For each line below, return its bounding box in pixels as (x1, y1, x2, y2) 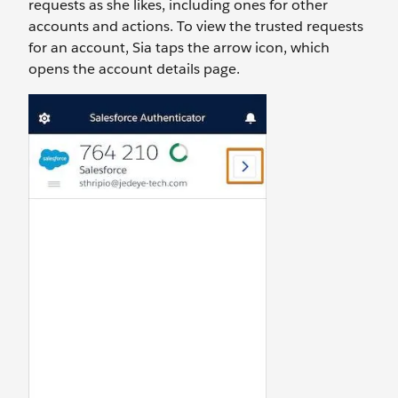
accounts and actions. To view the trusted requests (28, 16, 363, 36)
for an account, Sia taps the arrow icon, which (28, 37, 330, 57)
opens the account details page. (28, 59, 240, 78)
